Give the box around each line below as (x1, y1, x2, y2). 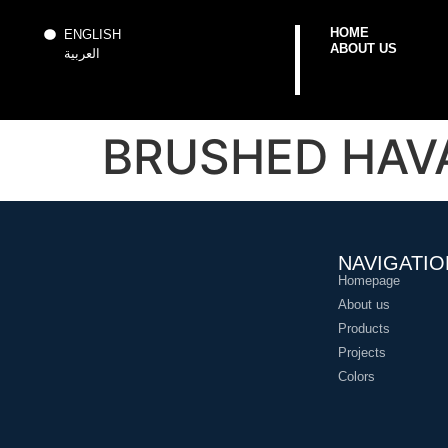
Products (337, 320, 390, 336)
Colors (337, 368, 375, 384)
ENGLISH (63, 27, 121, 42)
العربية (63, 46, 100, 61)
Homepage (337, 272, 400, 288)
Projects (337, 344, 386, 360)
